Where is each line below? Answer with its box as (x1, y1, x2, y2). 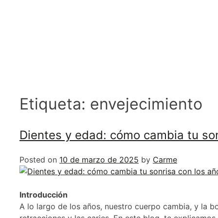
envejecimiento (90, 94, 202, 114)
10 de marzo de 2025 (59, 154, 139, 164)
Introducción (19, 189, 68, 200)
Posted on (19, 154, 59, 164)
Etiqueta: (19, 94, 90, 114)
